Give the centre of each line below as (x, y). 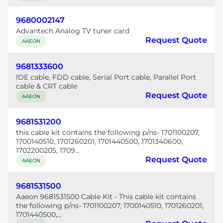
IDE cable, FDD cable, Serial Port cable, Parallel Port (106, 77)
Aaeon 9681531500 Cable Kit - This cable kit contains (106, 197)
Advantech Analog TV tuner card (73, 31)
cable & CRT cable (47, 86)
